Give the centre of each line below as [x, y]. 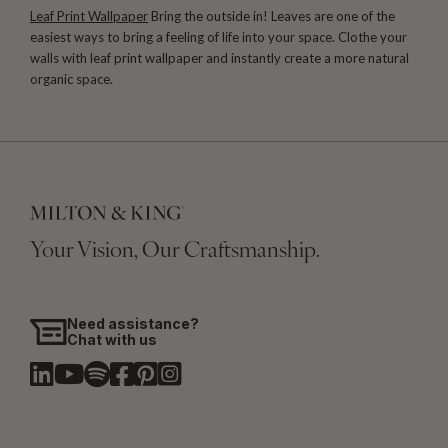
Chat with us [112, 340]
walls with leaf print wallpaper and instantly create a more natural [219, 57]
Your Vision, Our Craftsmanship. [175, 252]
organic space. [71, 78]
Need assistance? [133, 324]
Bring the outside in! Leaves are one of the [271, 15]
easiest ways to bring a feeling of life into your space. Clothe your [218, 36]
